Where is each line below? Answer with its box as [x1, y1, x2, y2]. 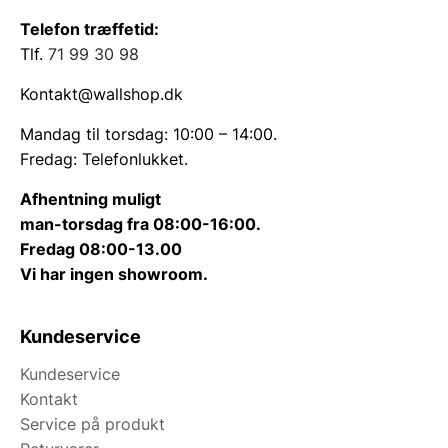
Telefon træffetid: [20, 18, 159, 39]
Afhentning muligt [20, 188, 161, 209]
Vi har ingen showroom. [20, 263, 208, 284]
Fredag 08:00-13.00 [20, 238, 182, 259]
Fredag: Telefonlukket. [20, 148, 188, 169]
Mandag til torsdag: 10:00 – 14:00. [20, 123, 277, 144]
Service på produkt [20, 413, 165, 434]
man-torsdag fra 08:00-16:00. [20, 213, 261, 234]
